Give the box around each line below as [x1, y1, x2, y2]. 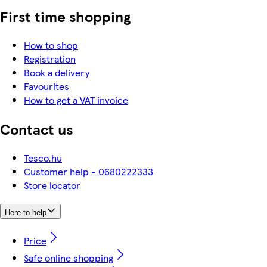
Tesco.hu [24, 150, 62, 164]
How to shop [24, 38, 78, 52]
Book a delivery [24, 65, 89, 79]
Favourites [24, 79, 69, 93]
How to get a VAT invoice [24, 92, 128, 107]
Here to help [5, 208, 46, 218]
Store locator [24, 178, 80, 192]
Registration [24, 51, 76, 66]
